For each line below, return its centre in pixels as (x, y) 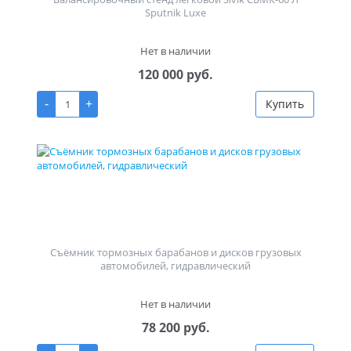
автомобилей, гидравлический (175, 266)
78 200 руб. (175, 328)
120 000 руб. (175, 75)
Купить (285, 104)
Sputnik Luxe (175, 13)
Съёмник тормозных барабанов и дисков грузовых (175, 253)
